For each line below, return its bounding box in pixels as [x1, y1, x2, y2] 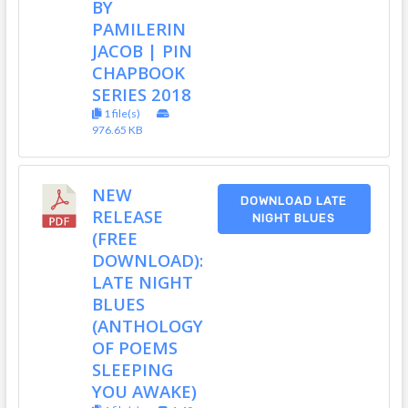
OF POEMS [91, 336, 178, 360]
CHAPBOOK [91, 61, 185, 85]
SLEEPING [91, 358, 173, 382]
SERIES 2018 [91, 83, 191, 107]
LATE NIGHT [91, 270, 193, 294]
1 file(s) [101, 107, 142, 121]
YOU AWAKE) [91, 380, 197, 403]
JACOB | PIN [91, 39, 192, 63]
